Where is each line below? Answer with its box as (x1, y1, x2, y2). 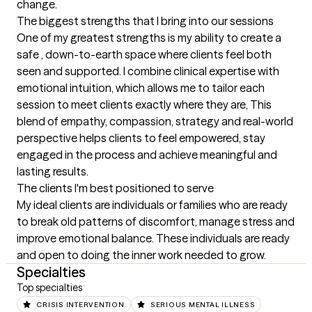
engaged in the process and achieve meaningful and (17, 148, 277, 162)
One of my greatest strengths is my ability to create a (17, 31, 281, 45)
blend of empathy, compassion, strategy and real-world (17, 114, 293, 128)
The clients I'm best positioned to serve (17, 181, 214, 195)
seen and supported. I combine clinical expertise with (17, 64, 279, 78)
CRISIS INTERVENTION (36, 300, 125, 309)
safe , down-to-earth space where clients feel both (17, 47, 272, 61)
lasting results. (17, 164, 88, 178)
